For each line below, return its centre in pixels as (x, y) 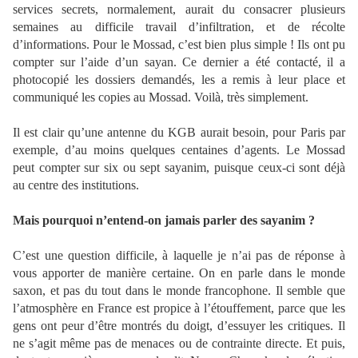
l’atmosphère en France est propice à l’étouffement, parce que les (179, 308)
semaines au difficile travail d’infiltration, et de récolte (179, 27)
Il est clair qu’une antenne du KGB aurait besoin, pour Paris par (179, 133)
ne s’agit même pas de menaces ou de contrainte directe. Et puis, (179, 344)
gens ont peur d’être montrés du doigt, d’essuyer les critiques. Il (179, 326)
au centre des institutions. (76, 185)
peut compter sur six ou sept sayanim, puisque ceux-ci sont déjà (179, 168)
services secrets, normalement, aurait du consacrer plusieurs (179, 10)
